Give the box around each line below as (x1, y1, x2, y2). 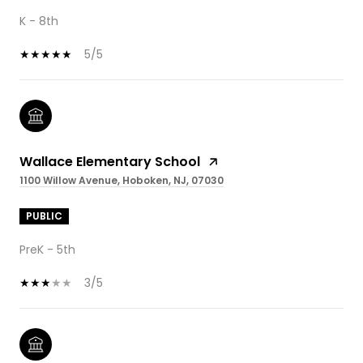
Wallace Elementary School (19, 152, 200, 171)
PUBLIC (26, 208, 62, 223)
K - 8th (19, 12, 58, 29)
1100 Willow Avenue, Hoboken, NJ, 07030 (19, 173, 224, 187)
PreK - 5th (19, 241, 75, 258)
